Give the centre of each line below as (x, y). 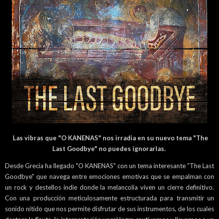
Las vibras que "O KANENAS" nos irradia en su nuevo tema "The (109, 138)
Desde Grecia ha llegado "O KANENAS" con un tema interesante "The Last (109, 166)
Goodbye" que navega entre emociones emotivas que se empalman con (109, 176)
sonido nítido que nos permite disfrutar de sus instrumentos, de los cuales (109, 209)
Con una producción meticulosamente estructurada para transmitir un (109, 198)
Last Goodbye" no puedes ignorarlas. (109, 149)
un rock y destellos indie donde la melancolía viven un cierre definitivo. (109, 187)
